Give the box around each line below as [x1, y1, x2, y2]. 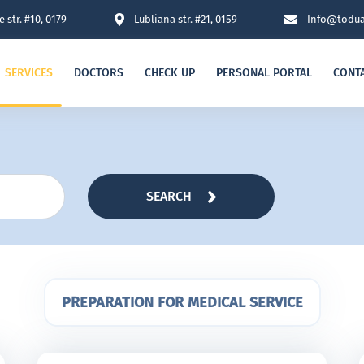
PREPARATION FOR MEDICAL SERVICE [61, 293, 303, 311]
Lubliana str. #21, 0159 [133, 13, 237, 25]
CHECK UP [145, 66, 195, 80]
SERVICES [5, 66, 53, 80]
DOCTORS [74, 66, 123, 80]
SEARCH [145, 188, 192, 204]
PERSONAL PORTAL [216, 66, 312, 80]
